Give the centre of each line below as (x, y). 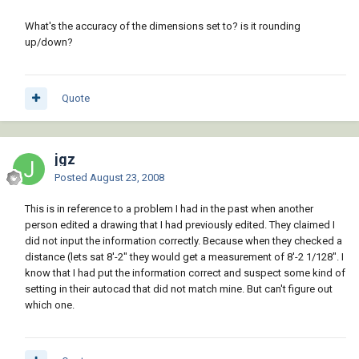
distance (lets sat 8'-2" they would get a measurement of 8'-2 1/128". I (184, 257)
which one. (50, 305)
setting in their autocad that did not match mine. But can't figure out (179, 289)
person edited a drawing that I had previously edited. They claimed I (180, 225)
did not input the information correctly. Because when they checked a (184, 241)
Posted (72, 178)
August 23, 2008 (127, 178)
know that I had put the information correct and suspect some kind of (185, 273)
